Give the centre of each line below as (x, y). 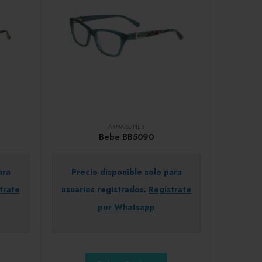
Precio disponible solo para (126, 172)
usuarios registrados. (105, 189)
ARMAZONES (126, 126)
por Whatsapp (126, 207)
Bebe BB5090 (126, 137)
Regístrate (170, 189)
